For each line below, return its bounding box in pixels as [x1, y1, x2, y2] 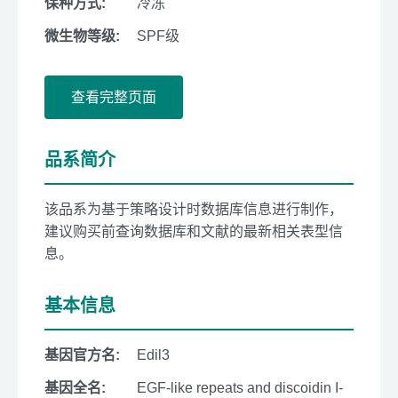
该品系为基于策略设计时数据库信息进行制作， [44, 202, 343, 218]
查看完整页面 [71, 90, 156, 106]
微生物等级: [44, 28, 120, 44]
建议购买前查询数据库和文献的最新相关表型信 [44, 224, 343, 240]
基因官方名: [44, 347, 120, 363]
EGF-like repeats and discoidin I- [137, 380, 343, 396]
